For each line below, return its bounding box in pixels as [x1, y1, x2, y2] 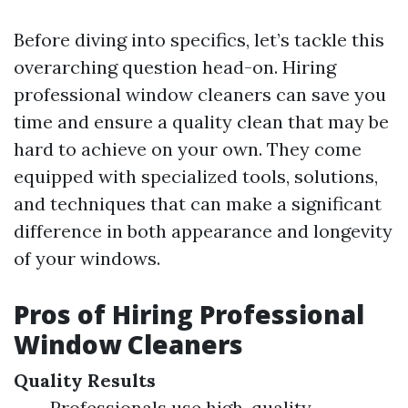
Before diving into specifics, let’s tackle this [14, 28, 384, 51]
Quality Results [14, 369, 156, 392]
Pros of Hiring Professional [14, 297, 364, 331]
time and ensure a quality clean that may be [14, 110, 389, 133]
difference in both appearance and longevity [14, 219, 393, 242]
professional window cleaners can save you [14, 83, 386, 106]
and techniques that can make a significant [14, 192, 382, 215]
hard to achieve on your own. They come [14, 138, 362, 160]
